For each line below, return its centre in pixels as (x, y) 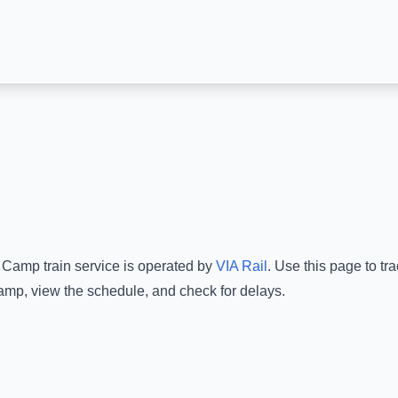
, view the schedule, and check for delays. (155, 291)
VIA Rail (242, 266)
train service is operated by (126, 266)
